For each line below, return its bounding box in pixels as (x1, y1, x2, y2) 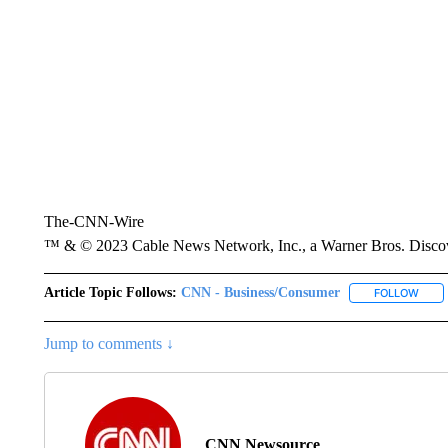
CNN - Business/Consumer (180, 285, 340, 300)
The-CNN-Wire (43, 213, 144, 230)
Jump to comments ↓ (43, 335, 174, 353)
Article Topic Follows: (43, 285, 177, 300)
